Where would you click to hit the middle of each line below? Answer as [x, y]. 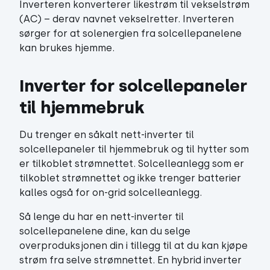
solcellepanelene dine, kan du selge [105, 231]
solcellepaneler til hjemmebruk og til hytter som [134, 149]
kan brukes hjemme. [67, 48]
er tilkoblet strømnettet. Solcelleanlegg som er [132, 164]
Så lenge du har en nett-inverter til [102, 217]
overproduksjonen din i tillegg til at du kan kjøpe [133, 246]
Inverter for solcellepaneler [133, 86]
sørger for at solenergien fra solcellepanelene [130, 33]
